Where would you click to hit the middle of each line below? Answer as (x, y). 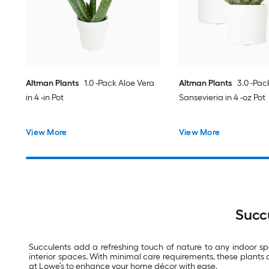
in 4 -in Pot (45, 97)
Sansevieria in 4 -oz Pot (222, 97)
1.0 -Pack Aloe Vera (119, 83)
